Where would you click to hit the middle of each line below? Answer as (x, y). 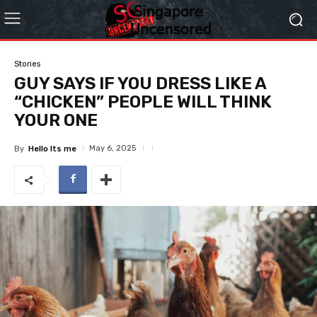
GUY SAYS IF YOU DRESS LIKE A (140, 83)
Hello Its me (52, 149)
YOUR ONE (56, 120)
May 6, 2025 (113, 148)
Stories (27, 64)
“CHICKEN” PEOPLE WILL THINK (143, 102)
